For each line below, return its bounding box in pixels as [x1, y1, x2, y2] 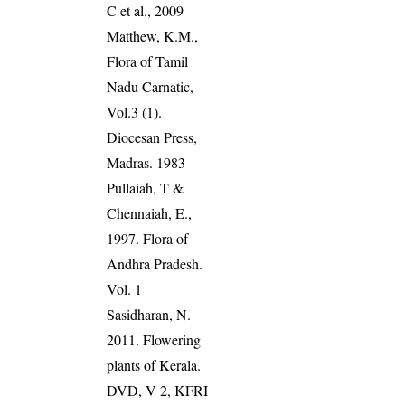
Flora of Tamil [107, 52, 189, 71]
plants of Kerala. [107, 355, 202, 375]
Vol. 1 [107, 279, 143, 299]
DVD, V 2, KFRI [107, 381, 209, 400]
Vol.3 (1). [107, 102, 163, 122]
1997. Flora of [107, 229, 189, 249]
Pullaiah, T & [107, 178, 184, 198]
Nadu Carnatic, [107, 77, 194, 97]
